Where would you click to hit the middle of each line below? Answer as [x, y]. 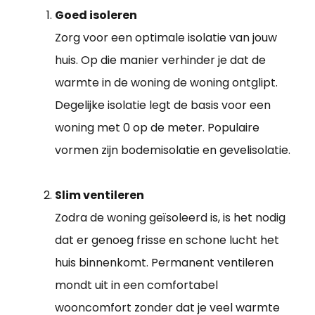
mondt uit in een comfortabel [136, 285]
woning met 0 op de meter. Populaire [157, 127]
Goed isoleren [96, 15]
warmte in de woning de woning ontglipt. [166, 82]
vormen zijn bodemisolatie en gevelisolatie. [173, 150]
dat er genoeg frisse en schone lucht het [167, 240]
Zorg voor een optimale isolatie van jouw [166, 37]
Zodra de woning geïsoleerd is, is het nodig [170, 217]
